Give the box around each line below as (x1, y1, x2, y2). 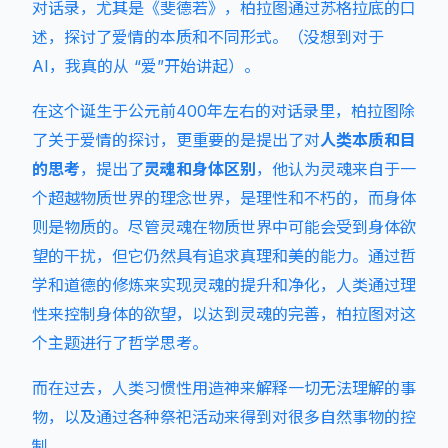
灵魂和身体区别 (144, 159, 256, 179)
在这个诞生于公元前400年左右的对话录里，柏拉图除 (32, 101, 415, 121)
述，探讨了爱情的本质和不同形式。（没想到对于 (32, 27, 384, 47)
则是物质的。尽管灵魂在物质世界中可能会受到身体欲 (32, 217, 416, 237)
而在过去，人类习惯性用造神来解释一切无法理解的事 (32, 378, 416, 398)
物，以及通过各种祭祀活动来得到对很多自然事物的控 (32, 407, 416, 427)
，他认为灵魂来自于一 (256, 159, 416, 179)
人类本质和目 (320, 130, 416, 150)
